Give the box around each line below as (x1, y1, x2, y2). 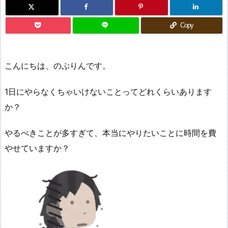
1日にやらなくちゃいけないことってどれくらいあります (5, 87, 212, 97)
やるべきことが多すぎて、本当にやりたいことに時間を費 (5, 127, 216, 138)
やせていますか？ (5, 142, 70, 153)
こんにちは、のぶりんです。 (5, 61, 110, 71)
